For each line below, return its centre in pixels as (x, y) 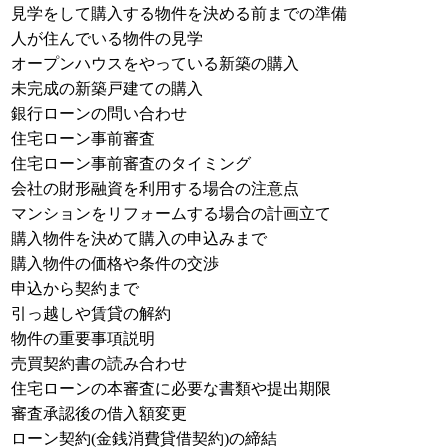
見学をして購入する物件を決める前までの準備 (179, 13)
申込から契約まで (75, 288)
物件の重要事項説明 (83, 338)
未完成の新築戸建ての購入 (107, 88)
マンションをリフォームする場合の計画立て (171, 213)
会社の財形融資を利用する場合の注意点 (155, 188)
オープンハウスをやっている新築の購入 (155, 63)
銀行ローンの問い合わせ (99, 113)
